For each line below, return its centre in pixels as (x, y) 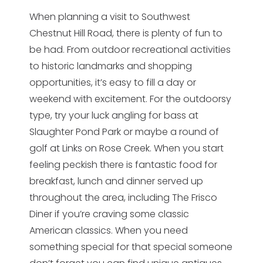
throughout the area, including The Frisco (123, 198)
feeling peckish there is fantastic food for (123, 165)
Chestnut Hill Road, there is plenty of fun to (126, 33)
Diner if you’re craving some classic (109, 214)
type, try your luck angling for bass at (114, 115)
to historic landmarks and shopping (111, 66)
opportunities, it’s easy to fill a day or (113, 82)
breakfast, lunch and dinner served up (116, 181)
